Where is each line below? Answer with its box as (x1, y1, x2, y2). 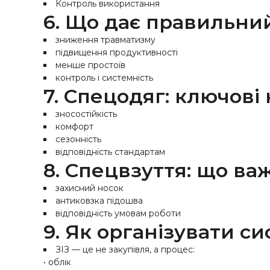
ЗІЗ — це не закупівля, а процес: (55, 244, 195, 255)
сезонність (55, 134, 101, 145)
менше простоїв (55, 60, 125, 71)
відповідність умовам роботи (55, 208, 181, 219)
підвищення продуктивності (55, 47, 178, 58)
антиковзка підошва (55, 195, 143, 206)
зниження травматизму (55, 34, 155, 45)
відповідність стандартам (55, 146, 165, 157)
